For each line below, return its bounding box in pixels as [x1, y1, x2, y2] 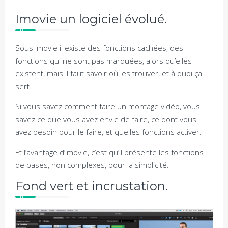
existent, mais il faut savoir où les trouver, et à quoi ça [15, 68, 202, 79]
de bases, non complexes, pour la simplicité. [15, 160, 169, 170]
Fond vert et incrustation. [15, 179, 168, 194]
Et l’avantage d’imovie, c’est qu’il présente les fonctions [15, 147, 204, 158]
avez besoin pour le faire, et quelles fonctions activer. [15, 127, 202, 137]
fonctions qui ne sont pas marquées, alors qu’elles [15, 55, 192, 66]
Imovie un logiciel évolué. [15, 12, 167, 27]
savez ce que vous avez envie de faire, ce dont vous [15, 114, 196, 125]
